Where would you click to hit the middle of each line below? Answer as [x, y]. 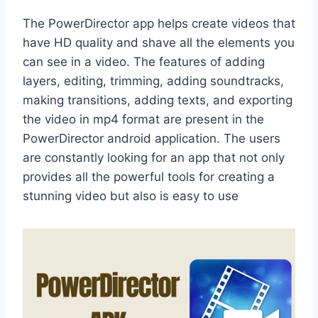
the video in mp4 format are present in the [143, 120]
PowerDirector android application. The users [152, 139]
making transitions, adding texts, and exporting [158, 100]
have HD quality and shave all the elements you [159, 43]
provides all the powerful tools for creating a [149, 177]
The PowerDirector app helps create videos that [159, 24]
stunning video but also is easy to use [131, 196]
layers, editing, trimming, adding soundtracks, [153, 81]
